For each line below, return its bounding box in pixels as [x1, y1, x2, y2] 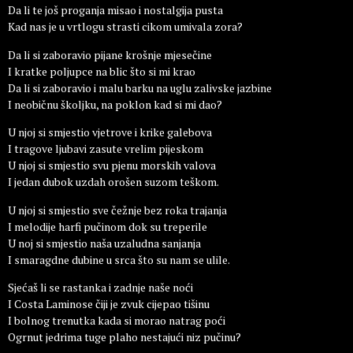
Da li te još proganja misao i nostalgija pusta [8, 2, 223, 18]
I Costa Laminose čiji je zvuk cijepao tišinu [8, 295, 210, 311]
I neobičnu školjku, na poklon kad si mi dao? [8, 96, 222, 112]
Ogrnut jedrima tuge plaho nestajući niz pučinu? [8, 329, 241, 344]
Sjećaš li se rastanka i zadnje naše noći [8, 279, 193, 295]
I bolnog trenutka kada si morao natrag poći [8, 312, 225, 328]
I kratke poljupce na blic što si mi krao [8, 63, 195, 79]
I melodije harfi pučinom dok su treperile [8, 218, 207, 234]
